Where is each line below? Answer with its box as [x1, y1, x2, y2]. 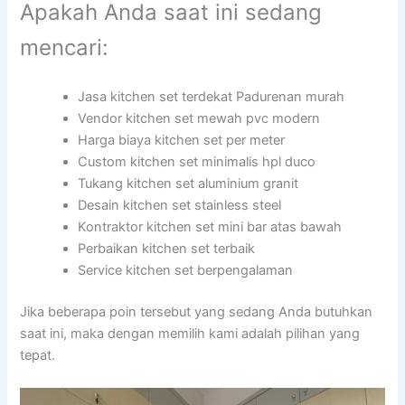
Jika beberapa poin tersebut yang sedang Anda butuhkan [20, 304, 373, 321]
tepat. [20, 347, 56, 364]
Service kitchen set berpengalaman [78, 262, 294, 279]
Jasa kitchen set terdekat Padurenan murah [78, 89, 345, 106]
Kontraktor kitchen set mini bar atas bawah [78, 219, 343, 236]
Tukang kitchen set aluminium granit [78, 175, 299, 193]
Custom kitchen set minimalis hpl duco [78, 154, 316, 171]
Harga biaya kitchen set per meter [78, 132, 286, 149]
